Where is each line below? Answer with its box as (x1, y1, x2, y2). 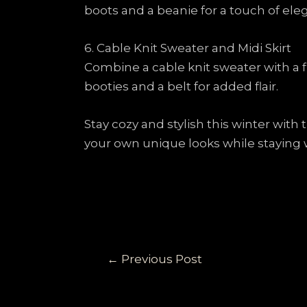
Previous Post (119, 251, 203, 266)
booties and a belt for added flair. (84, 79, 278, 94)
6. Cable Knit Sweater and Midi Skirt (84, 41, 291, 56)
